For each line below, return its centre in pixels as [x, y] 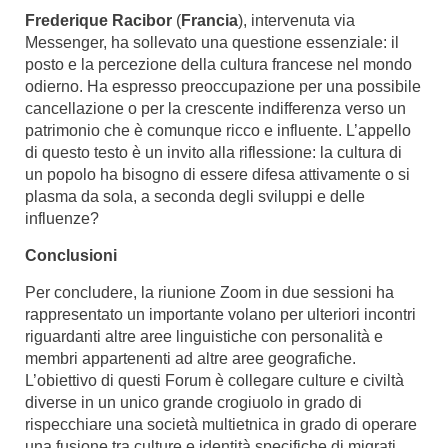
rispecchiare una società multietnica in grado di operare [221, 424]
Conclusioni [71, 255]
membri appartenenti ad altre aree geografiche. [190, 358]
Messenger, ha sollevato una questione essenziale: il [212, 42]
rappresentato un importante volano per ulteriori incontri [220, 314]
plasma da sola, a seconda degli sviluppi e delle [195, 196]
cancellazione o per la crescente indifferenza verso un [215, 108]
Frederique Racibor [98, 20]
